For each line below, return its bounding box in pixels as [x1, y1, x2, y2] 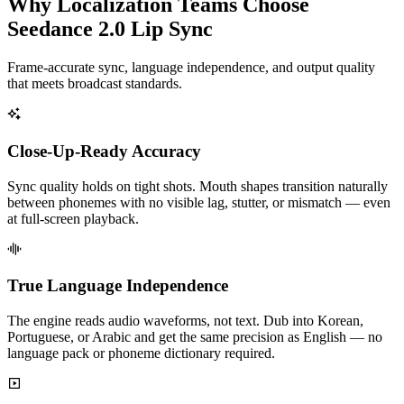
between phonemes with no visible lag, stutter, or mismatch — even [7, 194, 390, 210]
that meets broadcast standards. [7, 76, 182, 92]
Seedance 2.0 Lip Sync [7, 17, 213, 41]
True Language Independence [7, 276, 228, 296]
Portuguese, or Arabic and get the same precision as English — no [7, 329, 382, 345]
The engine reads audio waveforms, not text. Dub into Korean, [7, 313, 363, 329]
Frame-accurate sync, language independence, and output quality [7, 60, 375, 76]
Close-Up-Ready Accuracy [7, 141, 201, 161]
